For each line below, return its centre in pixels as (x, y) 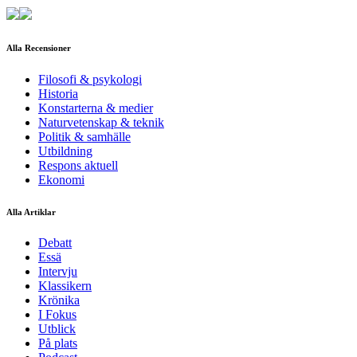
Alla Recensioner (39, 47)
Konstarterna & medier (96, 108)
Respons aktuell (78, 165)
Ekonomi (61, 179)
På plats (58, 343)
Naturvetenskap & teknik (101, 122)
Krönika (59, 300)
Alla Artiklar (31, 212)
